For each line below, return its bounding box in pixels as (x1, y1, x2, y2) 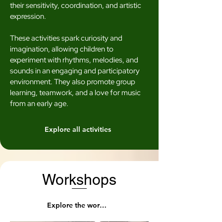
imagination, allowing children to (10, 44, 113, 54)
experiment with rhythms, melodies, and (10, 55, 138, 65)
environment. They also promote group (10, 77, 135, 87)
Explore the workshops (100, 201, 107, 210)
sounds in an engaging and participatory (10, 66, 140, 76)
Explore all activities (45, 125, 111, 134)
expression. (10, 11, 46, 21)
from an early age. (10, 99, 68, 109)
